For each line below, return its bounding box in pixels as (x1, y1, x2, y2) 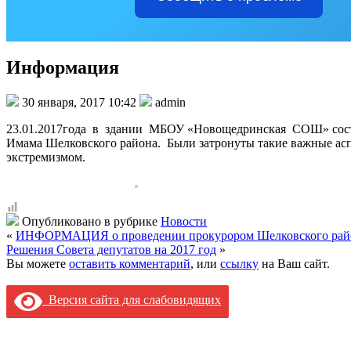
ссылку (220, 256, 259, 270)
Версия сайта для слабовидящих (42, 293, 221, 307)
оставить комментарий (69, 256, 190, 270)
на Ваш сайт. (259, 256, 330, 270)
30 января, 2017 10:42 (19, 95, 139, 109)
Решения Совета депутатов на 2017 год (6, 242, 216, 256)
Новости (161, 214, 207, 228)
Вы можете (6, 256, 69, 270)
